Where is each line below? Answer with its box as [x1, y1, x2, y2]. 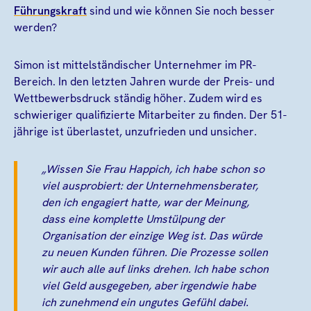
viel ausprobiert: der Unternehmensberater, [42, 178, 258, 193]
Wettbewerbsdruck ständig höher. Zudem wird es [14, 90, 262, 106]
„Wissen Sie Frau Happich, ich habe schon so [42, 161, 264, 176]
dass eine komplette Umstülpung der [42, 211, 224, 226]
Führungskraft [14, 3, 87, 18]
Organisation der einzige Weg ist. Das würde [42, 228, 262, 243]
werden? [14, 19, 57, 35]
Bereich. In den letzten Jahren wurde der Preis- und [14, 74, 274, 89]
